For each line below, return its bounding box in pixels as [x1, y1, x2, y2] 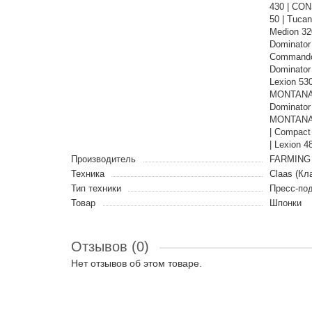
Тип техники [71, 183, 121, 194]
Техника [71, 169, 104, 179]
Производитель [71, 154, 136, 164]
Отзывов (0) [71, 239, 149, 254]
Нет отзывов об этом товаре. [71, 258, 202, 269]
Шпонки [270, 198, 302, 208]
